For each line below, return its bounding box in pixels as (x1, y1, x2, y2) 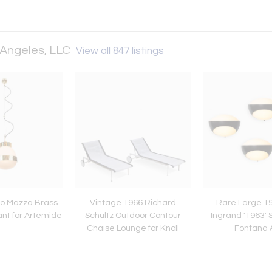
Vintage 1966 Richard (90, 199, 176, 207)
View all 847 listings (76, 46, 164, 56)
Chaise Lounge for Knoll (87, 224, 179, 233)
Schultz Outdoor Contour (85, 211, 181, 220)
